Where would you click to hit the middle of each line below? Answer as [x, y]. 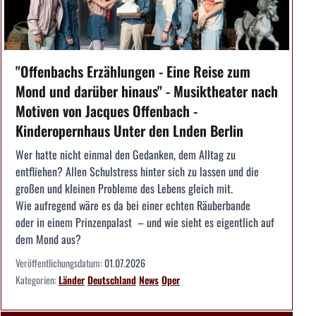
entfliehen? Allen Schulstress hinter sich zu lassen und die [137, 171]
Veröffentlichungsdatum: [60, 262]
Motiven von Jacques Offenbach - [107, 110]
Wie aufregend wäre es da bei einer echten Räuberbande [133, 205]
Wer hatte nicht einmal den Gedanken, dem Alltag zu [126, 154]
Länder [72, 279]
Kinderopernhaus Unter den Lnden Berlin [129, 130]
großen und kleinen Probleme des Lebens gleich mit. [124, 188]
